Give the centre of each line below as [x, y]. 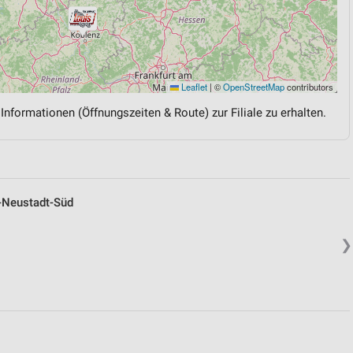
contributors [309, 87]
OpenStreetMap [254, 87]
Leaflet [193, 87]
